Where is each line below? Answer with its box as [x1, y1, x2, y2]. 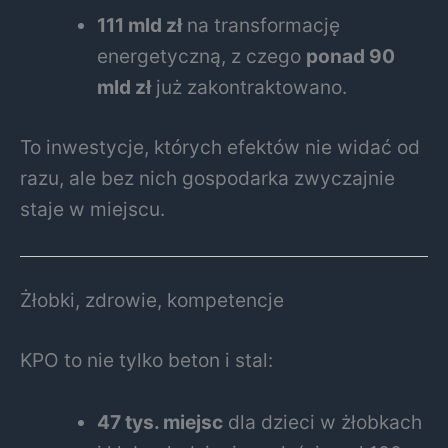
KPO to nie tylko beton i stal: [20, 348, 273, 373]
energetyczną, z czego [97, 44, 307, 69]
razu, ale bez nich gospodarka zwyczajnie [20, 166, 395, 191]
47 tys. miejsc [97, 409, 224, 434]
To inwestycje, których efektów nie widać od [20, 135, 420, 160]
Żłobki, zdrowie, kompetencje [20, 288, 284, 313]
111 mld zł [97, 13, 183, 38]
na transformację [182, 13, 341, 38]
